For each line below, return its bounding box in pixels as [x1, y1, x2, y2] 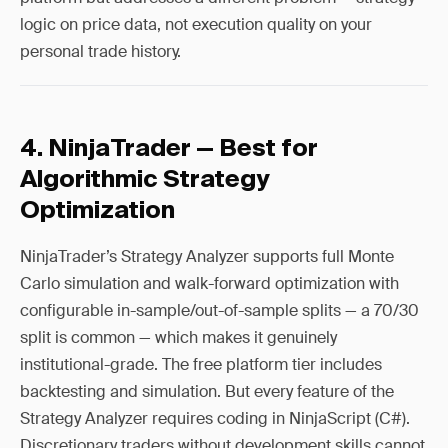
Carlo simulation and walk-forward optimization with [20, 273, 399, 294]
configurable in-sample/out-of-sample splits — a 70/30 [20, 300, 419, 321]
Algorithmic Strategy [20, 168, 270, 192]
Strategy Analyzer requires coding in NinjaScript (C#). [20, 408, 410, 429]
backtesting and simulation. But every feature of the [20, 381, 394, 402]
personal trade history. [20, 41, 181, 62]
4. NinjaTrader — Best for [20, 137, 318, 161]
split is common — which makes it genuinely [20, 327, 337, 348]
